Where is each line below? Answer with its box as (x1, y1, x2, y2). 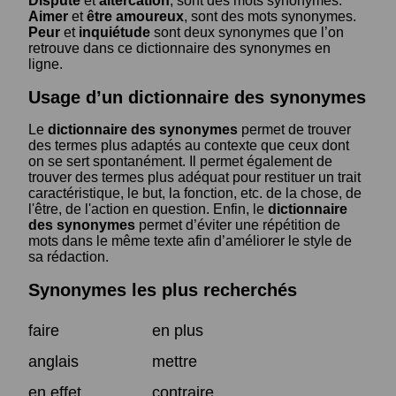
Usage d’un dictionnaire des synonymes (28, 87, 366, 107)
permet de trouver (238, 122, 351, 138)
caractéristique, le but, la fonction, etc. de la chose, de (28, 186, 362, 202)
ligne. (28, 57, 63, 72)
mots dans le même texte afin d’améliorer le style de (28, 233, 352, 249)
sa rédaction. (28, 249, 109, 265)
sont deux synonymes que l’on (150, 25, 344, 41)
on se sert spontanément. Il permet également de (28, 154, 332, 170)
